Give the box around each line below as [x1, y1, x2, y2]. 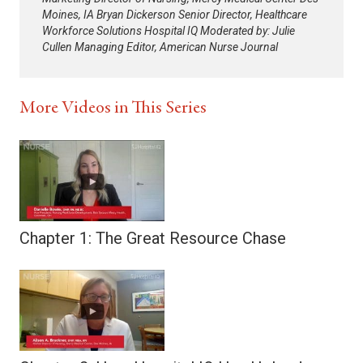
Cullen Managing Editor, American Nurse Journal [42, 41, 278, 53]
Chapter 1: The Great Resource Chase [19, 228, 286, 249]
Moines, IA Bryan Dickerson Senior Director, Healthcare [42, 8, 307, 21]
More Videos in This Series [19, 100, 207, 117]
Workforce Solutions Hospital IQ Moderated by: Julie [42, 24, 295, 37]
